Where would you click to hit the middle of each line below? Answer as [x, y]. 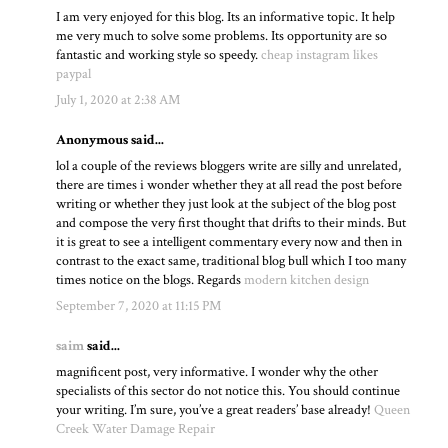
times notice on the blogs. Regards [150, 279]
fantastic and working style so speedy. [159, 54]
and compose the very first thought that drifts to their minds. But [231, 222]
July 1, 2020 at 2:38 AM [118, 99]
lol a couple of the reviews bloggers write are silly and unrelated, [229, 165]
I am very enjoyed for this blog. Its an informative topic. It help [226, 16]
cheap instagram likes [320, 54]
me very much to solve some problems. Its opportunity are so [222, 35]
